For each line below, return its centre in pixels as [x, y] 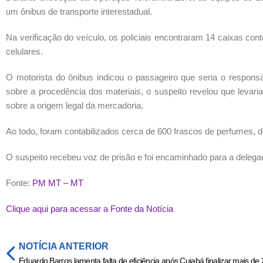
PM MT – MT [58, 183]
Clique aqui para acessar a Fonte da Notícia [90, 208]
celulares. [24, 51]
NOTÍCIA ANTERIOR [64, 246]
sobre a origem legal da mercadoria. [75, 105]
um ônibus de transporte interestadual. [79, 11]
